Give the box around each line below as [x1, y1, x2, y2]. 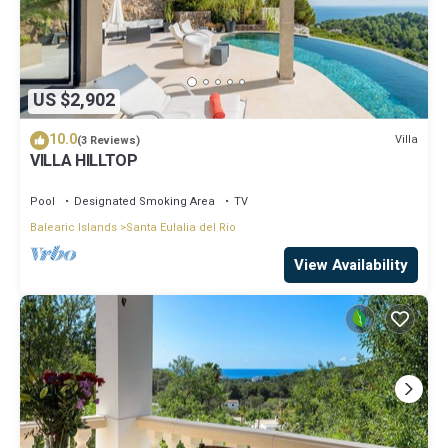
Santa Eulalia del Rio [126, 218, 236, 236]
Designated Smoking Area [74, 192, 215, 210]
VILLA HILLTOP [30, 148, 138, 173]
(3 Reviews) [77, 131, 140, 149]
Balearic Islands [30, 218, 117, 236]
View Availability [294, 253, 408, 276]
